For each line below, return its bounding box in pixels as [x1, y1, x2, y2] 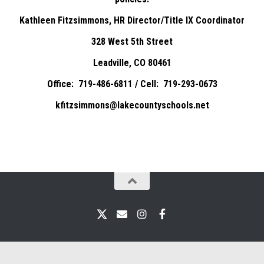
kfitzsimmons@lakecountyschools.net [55, 100, 209, 111]
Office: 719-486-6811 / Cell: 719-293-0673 [47, 78, 217, 90]
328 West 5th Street [91, 36, 173, 47]
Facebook [161, 214, 204, 225]
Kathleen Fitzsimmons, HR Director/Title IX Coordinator [19, 15, 245, 26]
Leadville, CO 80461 [93, 57, 171, 68]
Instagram [141, 214, 189, 225]
